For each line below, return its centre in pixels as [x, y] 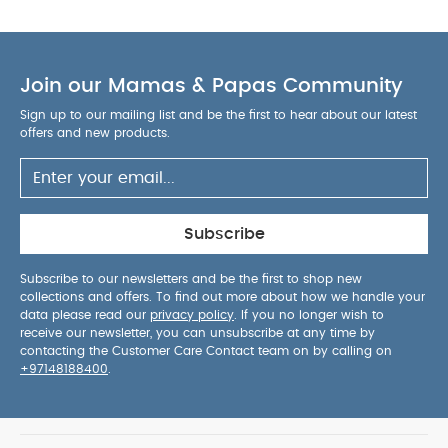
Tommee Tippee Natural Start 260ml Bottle [259, 13]
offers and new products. [95, 133]
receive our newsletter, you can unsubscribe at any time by [197, 333]
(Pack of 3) [59, 37]
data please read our [85, 315]
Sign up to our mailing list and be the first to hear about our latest [218, 115]
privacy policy [192, 315]
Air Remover [62, 13]
